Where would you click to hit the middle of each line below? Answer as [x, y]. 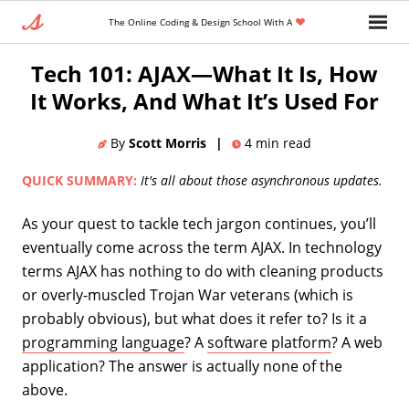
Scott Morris [168, 143]
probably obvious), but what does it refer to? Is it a [194, 319]
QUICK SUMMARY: [79, 180]
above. [45, 390]
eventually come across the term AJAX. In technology [202, 247]
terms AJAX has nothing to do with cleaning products [203, 271]
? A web [357, 342]
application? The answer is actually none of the [182, 366]
